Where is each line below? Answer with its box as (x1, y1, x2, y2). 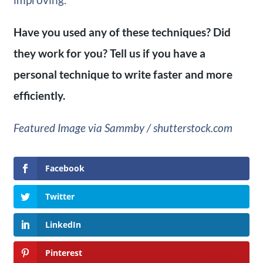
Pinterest (45, 247, 82, 258)
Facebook (45, 162, 85, 174)
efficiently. (13, 89, 65, 103)
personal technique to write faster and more (13, 68, 232, 82)
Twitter (45, 190, 75, 202)
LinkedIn (45, 218, 81, 230)
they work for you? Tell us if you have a (13, 46, 205, 60)
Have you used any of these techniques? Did (13, 25, 231, 39)
